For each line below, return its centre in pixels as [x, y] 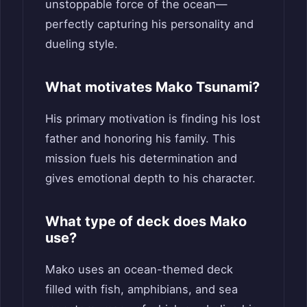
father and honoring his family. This [140, 139]
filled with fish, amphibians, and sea [142, 290]
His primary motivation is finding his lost [153, 119]
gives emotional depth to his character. [150, 179]
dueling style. [82, 44]
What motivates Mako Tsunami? [152, 87]
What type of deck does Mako [146, 222]
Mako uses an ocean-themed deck [139, 270]
